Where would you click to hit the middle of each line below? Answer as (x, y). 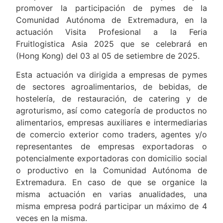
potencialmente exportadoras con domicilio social (111, 159)
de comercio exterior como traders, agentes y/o (111, 135)
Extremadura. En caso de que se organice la (111, 182)
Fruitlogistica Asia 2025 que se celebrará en (111, 44)
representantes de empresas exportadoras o (111, 147)
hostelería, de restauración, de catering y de (111, 99)
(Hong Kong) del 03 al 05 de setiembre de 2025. (108, 56)
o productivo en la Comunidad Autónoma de (111, 170)
